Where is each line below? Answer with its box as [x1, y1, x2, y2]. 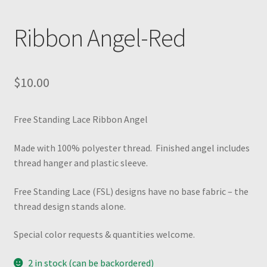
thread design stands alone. [13, 200, 126, 212]
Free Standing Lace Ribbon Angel [13, 113, 150, 126]
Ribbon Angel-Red [13, 22, 186, 54]
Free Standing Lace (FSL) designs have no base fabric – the [13, 185, 249, 197]
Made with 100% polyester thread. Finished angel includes [13, 142, 250, 154]
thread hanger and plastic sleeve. [13, 157, 148, 169]
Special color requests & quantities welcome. [13, 228, 195, 241]
